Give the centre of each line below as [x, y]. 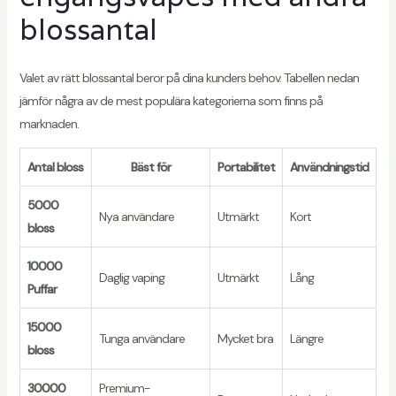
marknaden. [49, 124]
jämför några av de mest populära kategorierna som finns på [171, 101]
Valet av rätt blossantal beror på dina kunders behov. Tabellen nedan [189, 78]
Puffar [42, 289]
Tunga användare [141, 339]
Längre [306, 339]
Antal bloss [56, 168]
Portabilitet [246, 168]
